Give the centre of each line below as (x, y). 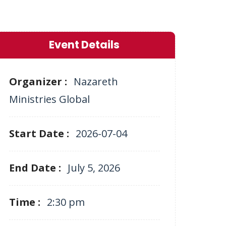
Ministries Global (49, 99)
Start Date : (40, 133)
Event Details (84, 45)
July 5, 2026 (94, 168)
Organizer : (39, 81)
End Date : (36, 168)
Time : (26, 202)
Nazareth (96, 81)
